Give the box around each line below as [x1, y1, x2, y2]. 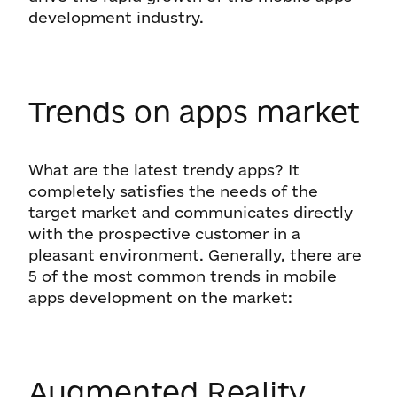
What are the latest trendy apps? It [28, 161, 300, 178]
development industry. [28, 9, 208, 26]
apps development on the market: [28, 289, 292, 306]
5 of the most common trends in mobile [28, 268, 337, 284]
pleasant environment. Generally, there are [28, 246, 362, 263]
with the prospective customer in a [28, 225, 300, 242]
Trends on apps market [28, 96, 360, 128]
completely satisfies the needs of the [28, 183, 318, 199]
